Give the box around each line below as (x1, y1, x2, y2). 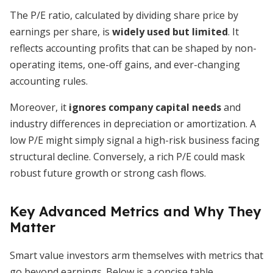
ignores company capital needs (69, 101, 221, 114)
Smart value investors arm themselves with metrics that (10, 249, 263, 262)
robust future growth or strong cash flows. (10, 166, 206, 180)
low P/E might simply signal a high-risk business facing (10, 133, 260, 147)
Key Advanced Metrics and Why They (10, 203, 261, 220)
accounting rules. (10, 74, 88, 88)
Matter (10, 219, 55, 236)
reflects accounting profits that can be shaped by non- (10, 41, 257, 55)
